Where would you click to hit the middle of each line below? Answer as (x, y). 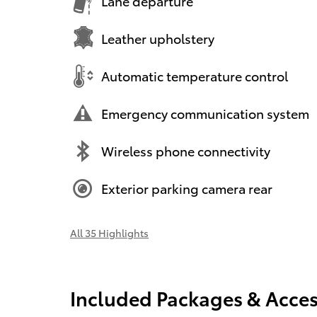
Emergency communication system (205, 113)
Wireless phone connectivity (186, 151)
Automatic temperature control (195, 76)
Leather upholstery (158, 38)
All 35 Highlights (109, 232)
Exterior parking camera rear (187, 188)
